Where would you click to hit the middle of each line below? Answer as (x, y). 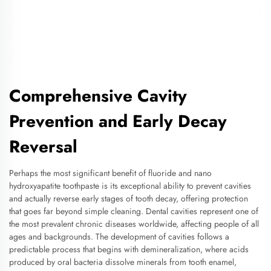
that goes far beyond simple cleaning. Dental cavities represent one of (134, 211)
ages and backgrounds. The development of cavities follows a (119, 237)
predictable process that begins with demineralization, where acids (129, 249)
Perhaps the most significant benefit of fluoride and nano (110, 173)
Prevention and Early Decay (118, 121)
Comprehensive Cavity (98, 96)
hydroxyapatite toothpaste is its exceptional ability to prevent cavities (130, 186)
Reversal (43, 147)
